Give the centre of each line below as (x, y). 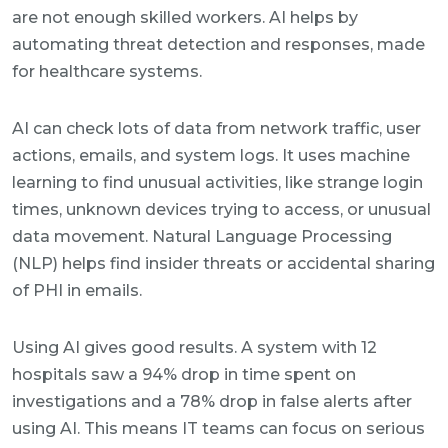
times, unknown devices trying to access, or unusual (221, 209)
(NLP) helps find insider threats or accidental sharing (223, 263)
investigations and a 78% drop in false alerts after (212, 401)
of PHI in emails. (77, 290)
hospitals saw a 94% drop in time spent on (184, 374)
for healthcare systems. (107, 71)
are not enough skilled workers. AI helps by (185, 17)
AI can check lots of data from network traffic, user (216, 128)
